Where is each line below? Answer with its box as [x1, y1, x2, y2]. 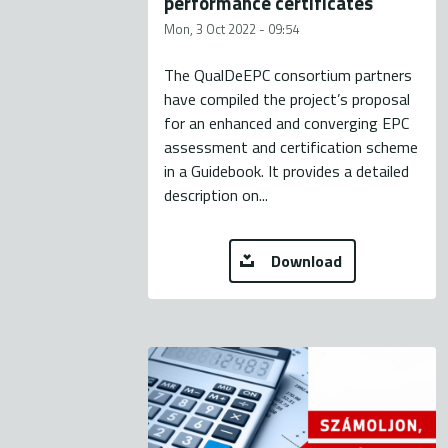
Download [270, 249, 342, 274]
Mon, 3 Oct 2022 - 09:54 [164, 19, 300, 40]
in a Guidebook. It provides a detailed [164, 159, 410, 184]
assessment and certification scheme [164, 135, 419, 160]
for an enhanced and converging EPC [164, 111, 410, 136]
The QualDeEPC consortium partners [164, 63, 413, 88]
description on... [164, 183, 269, 208]
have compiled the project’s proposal [164, 87, 411, 112]
